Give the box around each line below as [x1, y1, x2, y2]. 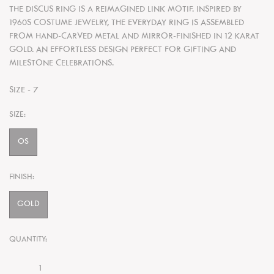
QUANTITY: [9, 236, 47, 244]
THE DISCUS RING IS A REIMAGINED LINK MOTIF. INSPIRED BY [9, 6, 242, 14]
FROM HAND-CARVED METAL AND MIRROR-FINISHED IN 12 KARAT [9, 32, 259, 41]
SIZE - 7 [9, 86, 39, 95]
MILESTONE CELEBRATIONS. [9, 59, 114, 68]
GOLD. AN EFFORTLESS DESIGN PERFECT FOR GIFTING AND [9, 46, 236, 54]
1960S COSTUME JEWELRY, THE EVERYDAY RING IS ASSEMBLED [9, 19, 244, 28]
